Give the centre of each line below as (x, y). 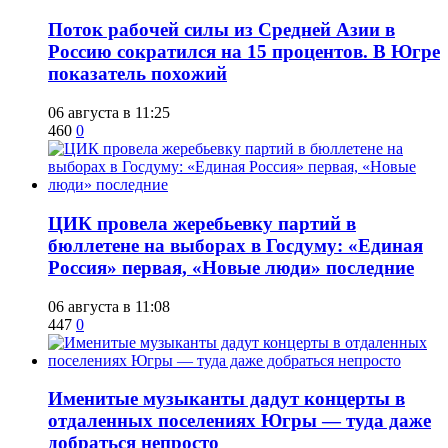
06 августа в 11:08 (109, 306)
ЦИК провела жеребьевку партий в (202, 223)
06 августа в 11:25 (109, 113)
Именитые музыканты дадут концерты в (226, 399)
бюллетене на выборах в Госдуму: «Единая (235, 245)
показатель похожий (137, 74)
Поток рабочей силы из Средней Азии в (221, 30)
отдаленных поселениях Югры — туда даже (239, 421)
